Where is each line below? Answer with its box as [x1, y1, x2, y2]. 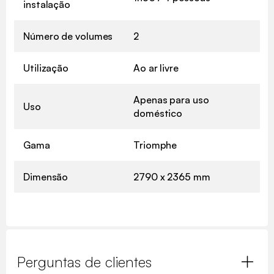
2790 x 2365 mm [133, 171, 210, 183]
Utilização [23, 62, 68, 75]
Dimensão [23, 171, 68, 183]
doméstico [133, 107, 183, 120]
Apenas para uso [133, 94, 209, 106]
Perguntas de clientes [17, 253, 152, 272]
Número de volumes [23, 30, 113, 43]
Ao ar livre [133, 62, 179, 75]
